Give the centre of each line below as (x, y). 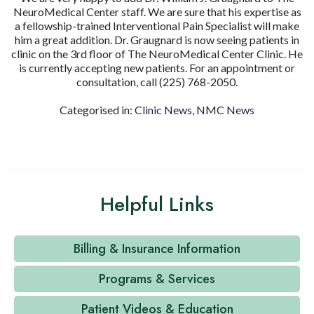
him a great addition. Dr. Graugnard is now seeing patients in (157, 39)
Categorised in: (97, 109)
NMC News (225, 109)
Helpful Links (157, 204)
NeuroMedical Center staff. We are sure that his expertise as (157, 11)
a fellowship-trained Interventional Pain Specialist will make (157, 25)
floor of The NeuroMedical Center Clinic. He (195, 53)
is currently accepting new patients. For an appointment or (157, 67)
